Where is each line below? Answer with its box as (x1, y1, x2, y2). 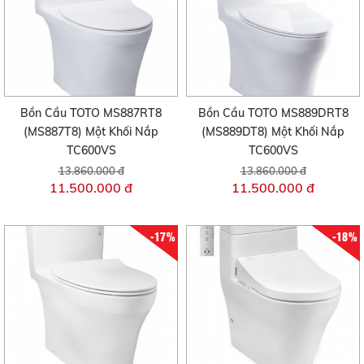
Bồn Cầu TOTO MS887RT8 (20, 106, 162, 121)
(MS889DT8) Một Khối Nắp (201, 124, 344, 140)
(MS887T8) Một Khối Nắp (24, 124, 158, 140)
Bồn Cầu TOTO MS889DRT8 (197, 106, 349, 121)
